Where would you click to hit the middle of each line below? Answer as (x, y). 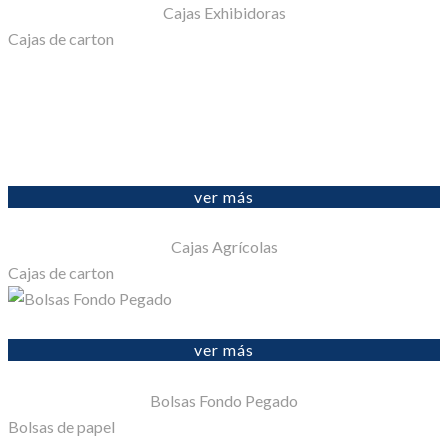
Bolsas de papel (61, 426)
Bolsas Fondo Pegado (224, 400)
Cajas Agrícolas (224, 247)
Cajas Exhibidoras (224, 12)
